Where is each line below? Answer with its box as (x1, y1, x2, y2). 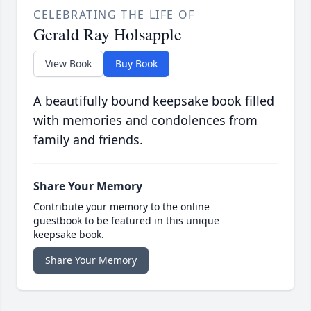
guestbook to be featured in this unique (33, 214, 219, 228)
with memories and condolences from (33, 112, 258, 129)
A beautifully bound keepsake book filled (33, 92, 274, 110)
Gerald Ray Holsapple (33, 23, 182, 46)
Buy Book (115, 57, 158, 71)
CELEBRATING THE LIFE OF (33, 7, 195, 23)
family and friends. (33, 131, 143, 149)
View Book (45, 57, 92, 71)
